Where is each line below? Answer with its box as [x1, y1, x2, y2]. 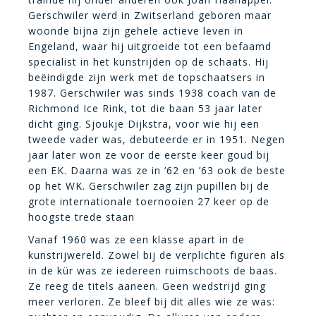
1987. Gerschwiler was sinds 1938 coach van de [28, 85, 276, 99]
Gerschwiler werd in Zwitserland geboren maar [28, 8, 272, 22]
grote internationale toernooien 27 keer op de [28, 194, 269, 208]
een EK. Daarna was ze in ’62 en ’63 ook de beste [28, 163, 286, 177]
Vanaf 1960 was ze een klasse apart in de [28, 232, 245, 246]
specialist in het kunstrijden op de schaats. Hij [28, 54, 269, 68]
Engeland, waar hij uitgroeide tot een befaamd [28, 39, 272, 53]
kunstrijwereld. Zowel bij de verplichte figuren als [28, 248, 285, 262]
